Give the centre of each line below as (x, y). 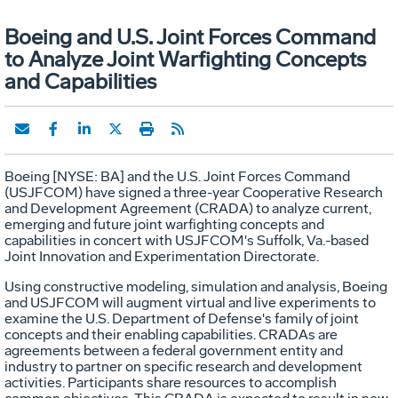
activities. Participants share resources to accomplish (171, 382)
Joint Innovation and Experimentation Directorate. (162, 256)
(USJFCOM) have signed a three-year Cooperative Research (194, 192)
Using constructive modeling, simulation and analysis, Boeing (196, 286)
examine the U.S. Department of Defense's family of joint (182, 318)
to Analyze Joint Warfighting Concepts (185, 59)
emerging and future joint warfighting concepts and (164, 224)
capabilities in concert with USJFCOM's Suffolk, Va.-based (187, 240)
